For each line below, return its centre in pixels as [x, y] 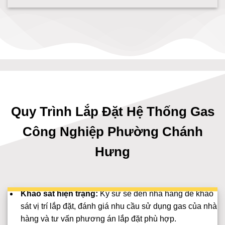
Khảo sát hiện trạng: [59, 193]
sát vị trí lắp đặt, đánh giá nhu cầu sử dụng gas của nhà [119, 206]
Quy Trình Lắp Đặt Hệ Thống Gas [113, 112]
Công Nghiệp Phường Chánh [113, 132]
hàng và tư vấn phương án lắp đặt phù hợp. [98, 218]
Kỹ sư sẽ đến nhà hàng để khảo [155, 193]
